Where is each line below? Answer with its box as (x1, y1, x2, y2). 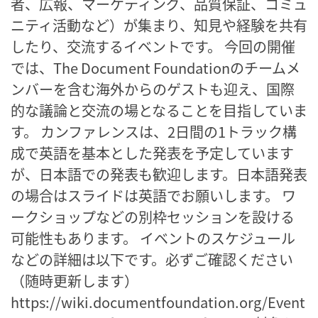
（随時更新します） (11, 270, 138, 291)
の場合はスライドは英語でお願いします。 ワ (11, 185, 296, 206)
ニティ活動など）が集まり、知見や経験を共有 (11, 14, 307, 35)
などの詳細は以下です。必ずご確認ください (11, 248, 293, 270)
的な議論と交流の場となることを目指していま (11, 99, 307, 121)
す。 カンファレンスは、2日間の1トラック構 (11, 121, 297, 142)
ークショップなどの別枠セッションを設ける (11, 206, 295, 227)
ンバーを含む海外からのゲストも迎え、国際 (11, 78, 295, 99)
